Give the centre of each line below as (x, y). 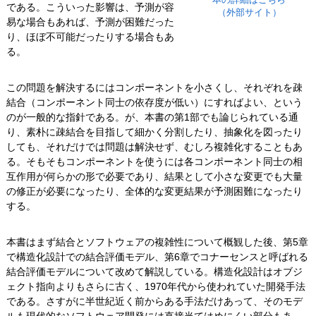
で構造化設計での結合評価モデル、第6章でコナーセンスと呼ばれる (157, 257)
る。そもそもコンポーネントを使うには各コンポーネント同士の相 (154, 162)
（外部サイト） (249, 13)
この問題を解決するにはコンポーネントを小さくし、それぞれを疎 (154, 88)
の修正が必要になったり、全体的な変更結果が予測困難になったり (154, 192)
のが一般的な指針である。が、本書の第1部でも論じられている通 (152, 117)
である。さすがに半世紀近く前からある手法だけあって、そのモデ (154, 302)
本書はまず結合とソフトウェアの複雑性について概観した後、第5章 (157, 242)
